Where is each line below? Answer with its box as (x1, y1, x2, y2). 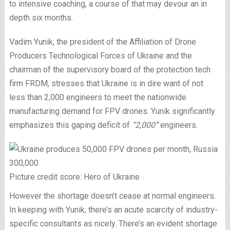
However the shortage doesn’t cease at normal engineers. (9, 191, 216, 201)
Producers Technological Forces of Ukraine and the (9, 51, 192, 61)
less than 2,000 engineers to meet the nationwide (9, 92, 186, 102)
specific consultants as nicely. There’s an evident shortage (9, 219, 217, 228)
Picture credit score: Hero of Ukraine (9, 172, 140, 182)
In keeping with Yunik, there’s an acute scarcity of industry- (9, 205, 218, 215)
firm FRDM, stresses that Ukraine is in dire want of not (9, 79, 203, 88)
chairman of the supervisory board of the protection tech (9, 65, 210, 74)
